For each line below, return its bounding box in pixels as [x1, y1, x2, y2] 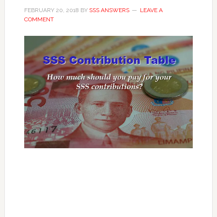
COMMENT [24, 15, 54, 23]
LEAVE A [139, 6, 163, 14]
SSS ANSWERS [89, 6, 129, 14]
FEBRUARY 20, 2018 [24, 6, 79, 14]
